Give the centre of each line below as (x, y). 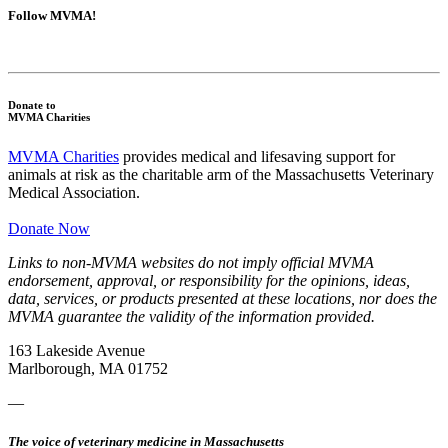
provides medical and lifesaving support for (259, 157)
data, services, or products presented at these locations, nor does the (222, 299)
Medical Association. (74, 193)
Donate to (32, 105)
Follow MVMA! (53, 16)
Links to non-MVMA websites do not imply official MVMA (191, 263)
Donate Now (49, 229)
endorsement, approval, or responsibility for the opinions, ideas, (209, 281)
